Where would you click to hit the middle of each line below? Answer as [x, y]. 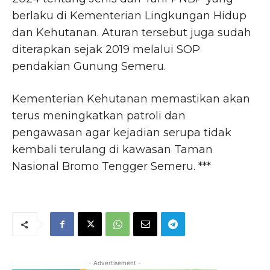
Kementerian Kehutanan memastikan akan [131, 99]
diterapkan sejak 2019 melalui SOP [106, 50]
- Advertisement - [115, 263]
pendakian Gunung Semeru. [89, 67]
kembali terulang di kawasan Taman [112, 150]
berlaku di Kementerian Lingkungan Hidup [129, 16]
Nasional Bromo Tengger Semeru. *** [111, 167]
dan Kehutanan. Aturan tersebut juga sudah [132, 33]
